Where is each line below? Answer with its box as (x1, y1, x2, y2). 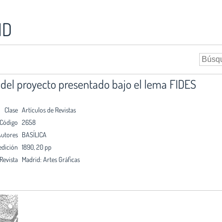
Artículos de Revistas (22, 105, 76, 114)
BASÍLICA (22, 130, 47, 139)
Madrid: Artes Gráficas (22, 155, 80, 164)
